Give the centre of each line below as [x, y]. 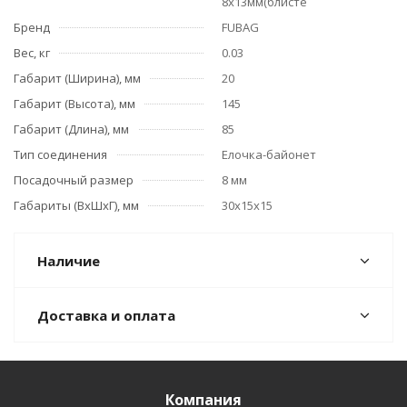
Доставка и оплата [106, 315]
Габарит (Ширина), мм [77, 78]
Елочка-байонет [269, 154]
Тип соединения [60, 154]
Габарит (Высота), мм [74, 104]
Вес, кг [32, 53]
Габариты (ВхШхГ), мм [76, 205]
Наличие [69, 261]
